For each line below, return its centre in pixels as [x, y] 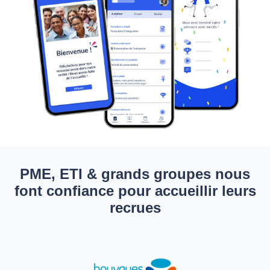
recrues [135, 208]
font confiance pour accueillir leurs [135, 191]
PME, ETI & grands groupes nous [135, 174]
